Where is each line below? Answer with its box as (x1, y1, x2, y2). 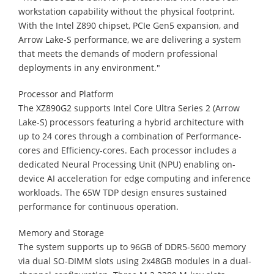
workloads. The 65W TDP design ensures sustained (18, 186, 227, 198)
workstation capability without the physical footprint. (18, 5, 235, 17)
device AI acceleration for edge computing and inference (18, 172, 251, 184)
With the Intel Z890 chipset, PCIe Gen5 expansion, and (18, 19, 239, 31)
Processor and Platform (18, 87, 114, 100)
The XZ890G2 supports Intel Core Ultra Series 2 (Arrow (18, 102, 240, 114)
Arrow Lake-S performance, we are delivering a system (18, 33, 241, 45)
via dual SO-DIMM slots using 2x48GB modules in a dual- (18, 254, 251, 267)
